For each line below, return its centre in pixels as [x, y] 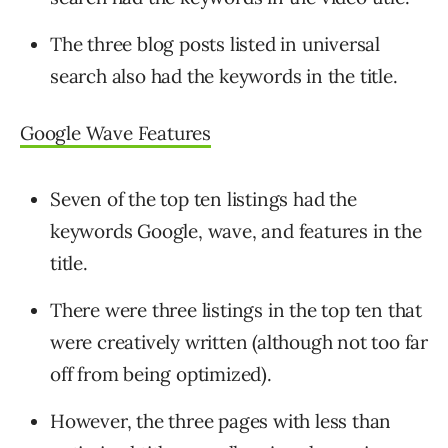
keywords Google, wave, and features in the [236, 231]
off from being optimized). [161, 374]
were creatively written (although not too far [239, 342]
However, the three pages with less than [221, 421]
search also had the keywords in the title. [224, 76]
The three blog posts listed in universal [215, 44]
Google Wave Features [115, 133]
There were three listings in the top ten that [236, 310]
